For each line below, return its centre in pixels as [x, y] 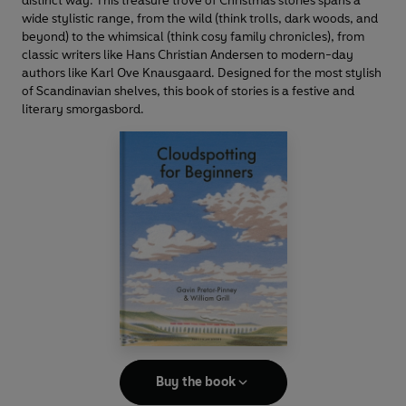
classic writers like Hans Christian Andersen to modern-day [188, 55]
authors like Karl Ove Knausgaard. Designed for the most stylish [202, 73]
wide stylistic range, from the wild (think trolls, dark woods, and [200, 19]
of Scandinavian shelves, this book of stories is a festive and [188, 92]
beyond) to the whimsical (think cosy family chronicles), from [193, 37]
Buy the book [196, 382]
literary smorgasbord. [83, 110]
